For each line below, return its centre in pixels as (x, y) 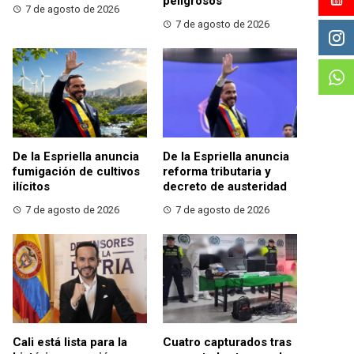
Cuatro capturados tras (227, 343)
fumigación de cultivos (76, 172)
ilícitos (31, 187)
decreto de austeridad (225, 187)
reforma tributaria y (217, 172)
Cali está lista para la (70, 343)
